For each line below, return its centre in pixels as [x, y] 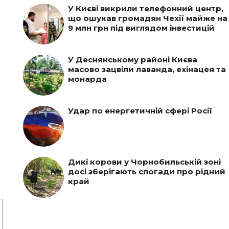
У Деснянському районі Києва [132, 59]
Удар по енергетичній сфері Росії [140, 110]
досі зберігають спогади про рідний [146, 171]
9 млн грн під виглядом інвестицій [141, 28]
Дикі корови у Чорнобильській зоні [144, 162]
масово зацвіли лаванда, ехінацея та [147, 69]
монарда [87, 79]
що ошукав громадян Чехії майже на [147, 18]
